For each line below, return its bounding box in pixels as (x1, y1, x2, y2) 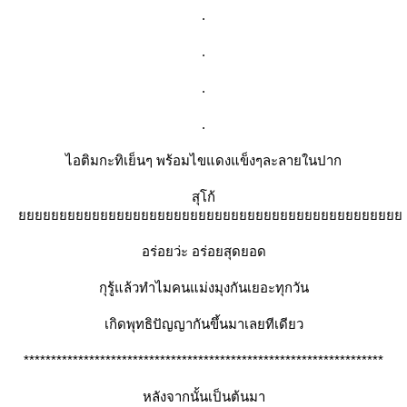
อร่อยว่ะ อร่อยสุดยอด (141, 243, 266, 259)
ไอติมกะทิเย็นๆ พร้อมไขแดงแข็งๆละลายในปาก (65, 153, 342, 168)
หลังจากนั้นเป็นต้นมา (142, 389, 265, 404)
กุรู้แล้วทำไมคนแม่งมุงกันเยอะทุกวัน (98, 280, 309, 295)
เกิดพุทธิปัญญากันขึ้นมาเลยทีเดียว (104, 316, 303, 332)
